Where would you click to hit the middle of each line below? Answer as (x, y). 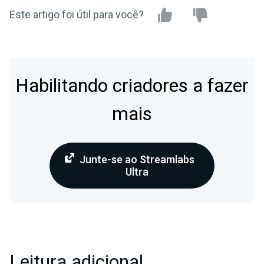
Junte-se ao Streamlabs (137, 160)
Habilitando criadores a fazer (132, 86)
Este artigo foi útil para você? (77, 15)
